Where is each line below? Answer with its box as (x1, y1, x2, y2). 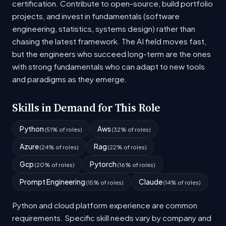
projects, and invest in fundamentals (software (12, 11, 180, 21)
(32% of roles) (112, 126, 151, 134)
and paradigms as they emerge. (12, 74, 127, 84)
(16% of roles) (118, 161, 155, 169)
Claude (139, 178, 163, 187)
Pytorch (90, 160, 118, 169)
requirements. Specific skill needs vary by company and (12, 213, 211, 223)
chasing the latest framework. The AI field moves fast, (12, 36, 206, 46)
